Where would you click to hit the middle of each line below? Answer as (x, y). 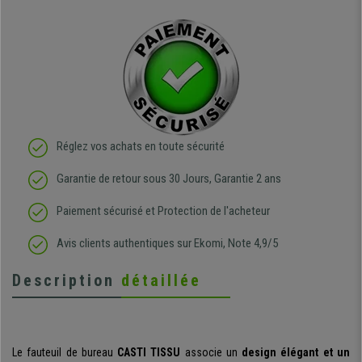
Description (67, 281)
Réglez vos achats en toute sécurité (141, 147)
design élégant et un (296, 353)
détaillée (161, 281)
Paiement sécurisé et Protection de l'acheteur (163, 211)
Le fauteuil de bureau (65, 353)
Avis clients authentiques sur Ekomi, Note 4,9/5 (167, 244)
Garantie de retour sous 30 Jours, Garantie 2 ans (169, 179)
